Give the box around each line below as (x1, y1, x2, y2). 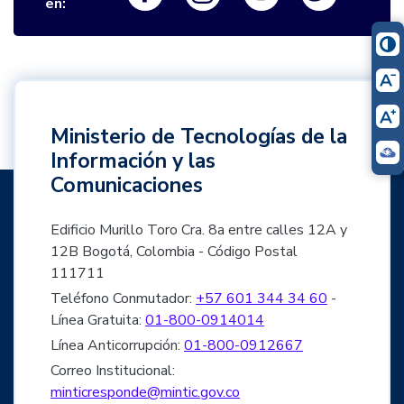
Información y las (50, 146, 216, 175)
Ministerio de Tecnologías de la (50, 122, 347, 151)
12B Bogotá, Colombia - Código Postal (50, 241, 298, 262)
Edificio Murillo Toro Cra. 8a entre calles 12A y (50, 219, 347, 240)
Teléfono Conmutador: (50, 288, 196, 308)
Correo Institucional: (50, 360, 175, 381)
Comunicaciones (50, 170, 203, 199)
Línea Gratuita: (50, 309, 145, 330)
